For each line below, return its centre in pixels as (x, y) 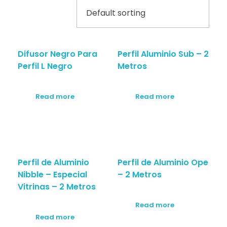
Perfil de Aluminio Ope (163, 162)
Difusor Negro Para (58, 54)
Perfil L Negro (45, 66)
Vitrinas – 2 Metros (57, 186)
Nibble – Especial (52, 174)
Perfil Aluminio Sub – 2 (163, 54)
